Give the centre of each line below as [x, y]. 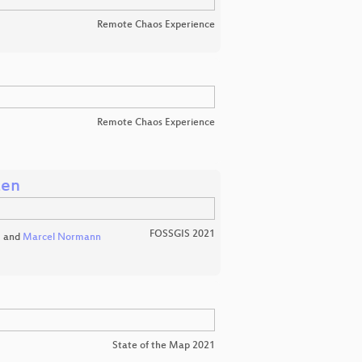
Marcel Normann [61, 238]
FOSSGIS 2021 [182, 234]
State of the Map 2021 [164, 345]
